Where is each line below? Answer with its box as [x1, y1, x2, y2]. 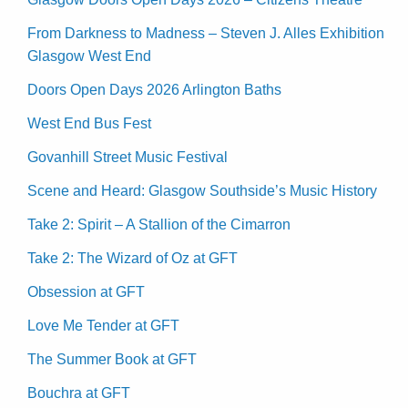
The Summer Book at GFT [27, 352, 197, 368]
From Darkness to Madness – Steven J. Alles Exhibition [27, 25, 384, 42]
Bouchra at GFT [27, 385, 130, 402]
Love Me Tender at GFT [27, 318, 179, 334]
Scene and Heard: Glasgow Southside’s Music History [27, 183, 377, 199]
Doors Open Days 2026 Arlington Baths [27, 82, 281, 98]
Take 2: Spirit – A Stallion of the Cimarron [27, 217, 291, 233]
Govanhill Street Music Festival [27, 149, 228, 166]
